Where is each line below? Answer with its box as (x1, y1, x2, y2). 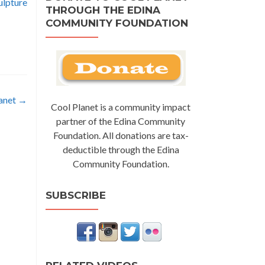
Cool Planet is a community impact (51, 101, 190, 112)
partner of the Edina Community (56, 115, 185, 127)
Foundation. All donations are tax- (53, 129, 189, 141)
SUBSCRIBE (46, 189, 106, 201)
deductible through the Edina (62, 143, 179, 155)
